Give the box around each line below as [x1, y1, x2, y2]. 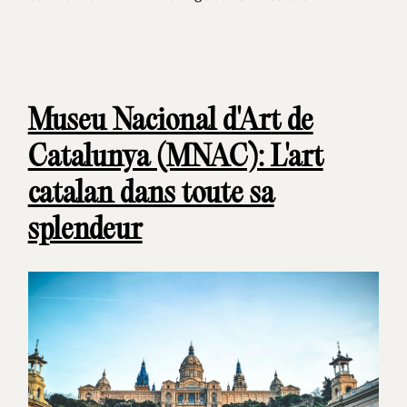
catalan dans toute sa [27, 178, 274, 211]
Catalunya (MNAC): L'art [27, 142, 323, 174]
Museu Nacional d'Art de [27, 105, 313, 138]
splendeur [27, 214, 143, 247]
